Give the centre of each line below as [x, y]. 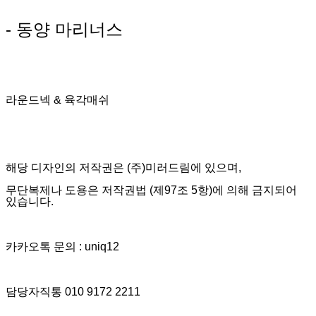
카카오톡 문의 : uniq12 [62, 246]
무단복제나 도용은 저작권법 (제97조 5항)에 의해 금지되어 [151, 190]
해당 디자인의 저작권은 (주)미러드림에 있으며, [123, 167]
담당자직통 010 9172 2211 [73, 291]
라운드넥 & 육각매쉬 [57, 99]
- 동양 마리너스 [64, 29]
